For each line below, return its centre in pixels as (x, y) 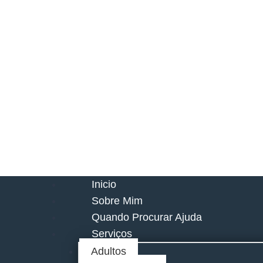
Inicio (104, 184)
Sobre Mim (117, 201)
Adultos (109, 251)
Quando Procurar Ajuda (147, 217)
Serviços (112, 234)
